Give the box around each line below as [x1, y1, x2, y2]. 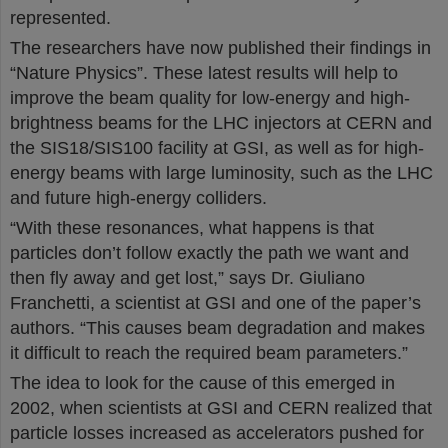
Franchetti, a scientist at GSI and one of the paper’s [10, 293, 421, 313]
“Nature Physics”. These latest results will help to [10, 63, 398, 83]
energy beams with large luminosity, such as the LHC [10, 163, 433, 183]
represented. [10, 8, 111, 28]
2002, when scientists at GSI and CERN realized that [10, 398, 432, 418]
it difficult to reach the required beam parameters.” [10, 343, 408, 363]
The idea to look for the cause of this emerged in [10, 373, 395, 393]
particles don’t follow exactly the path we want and [10, 243, 409, 263]
